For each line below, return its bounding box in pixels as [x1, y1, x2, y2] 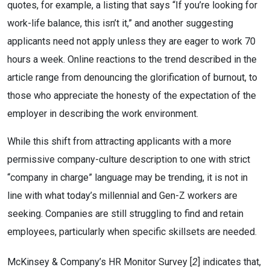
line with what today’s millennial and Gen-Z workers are [7, 190, 237, 201]
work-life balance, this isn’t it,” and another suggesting [7, 17, 233, 29]
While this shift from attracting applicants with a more [7, 136, 231, 147]
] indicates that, [198, 256, 261, 268]
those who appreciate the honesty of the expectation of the [7, 90, 256, 101]
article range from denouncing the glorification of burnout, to [7, 72, 257, 83]
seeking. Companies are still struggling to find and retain [7, 208, 243, 219]
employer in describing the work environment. [7, 108, 198, 119]
